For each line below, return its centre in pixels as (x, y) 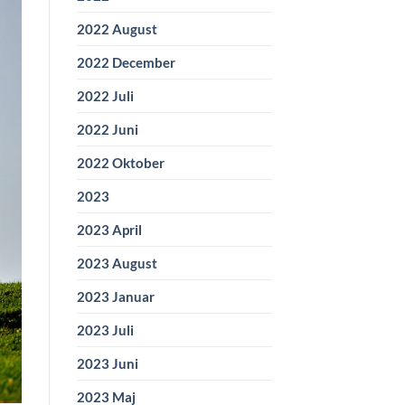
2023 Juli (105, 330)
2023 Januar (115, 297)
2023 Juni (107, 364)
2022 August (117, 29)
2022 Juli (105, 96)
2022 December (126, 63)
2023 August (117, 264)
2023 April (109, 230)
